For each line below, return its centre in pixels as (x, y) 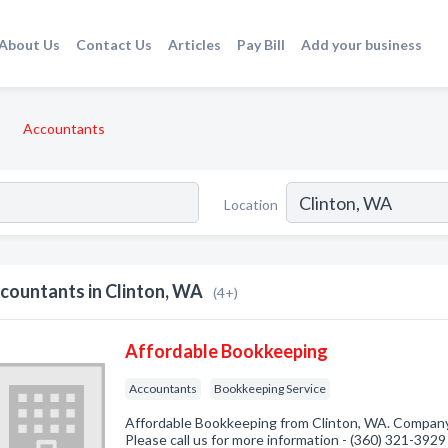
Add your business (361, 44)
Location (251, 204)
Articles (194, 44)
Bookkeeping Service (270, 388)
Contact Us (113, 44)
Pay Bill (260, 44)
